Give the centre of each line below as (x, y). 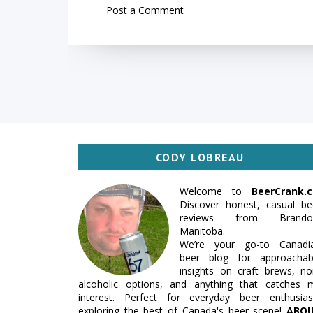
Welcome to (216, 191)
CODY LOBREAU (200, 157)
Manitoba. (202, 231)
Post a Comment (145, 10)
